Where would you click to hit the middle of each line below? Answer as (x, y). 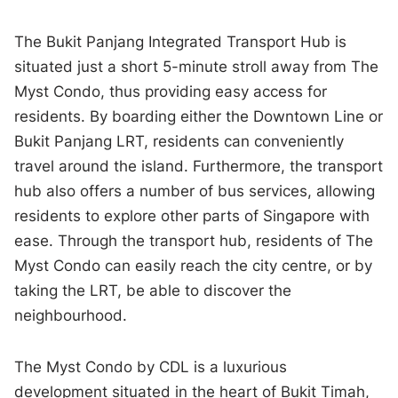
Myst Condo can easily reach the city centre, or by (194, 266)
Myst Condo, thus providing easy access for (171, 92)
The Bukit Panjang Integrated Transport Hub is (181, 42)
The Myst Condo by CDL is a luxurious (151, 367)
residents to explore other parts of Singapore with (192, 216)
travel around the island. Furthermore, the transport (199, 167)
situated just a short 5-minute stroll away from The (197, 67)
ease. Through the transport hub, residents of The (194, 241)
